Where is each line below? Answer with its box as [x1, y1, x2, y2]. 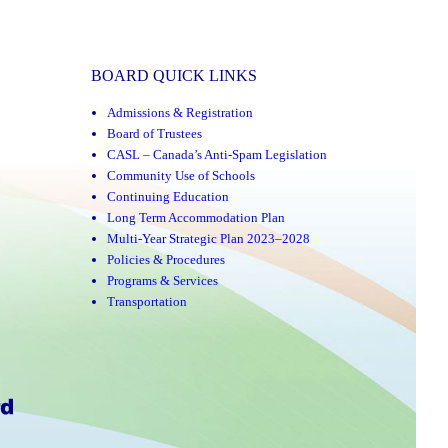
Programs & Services [107, 272, 219, 288]
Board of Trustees [107, 125, 203, 141]
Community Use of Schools [107, 167, 256, 183]
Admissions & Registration [107, 104, 254, 120]
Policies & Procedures [107, 251, 226, 267]
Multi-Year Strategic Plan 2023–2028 [107, 230, 311, 246]
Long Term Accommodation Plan [107, 209, 286, 225]
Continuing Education [107, 188, 230, 204]
